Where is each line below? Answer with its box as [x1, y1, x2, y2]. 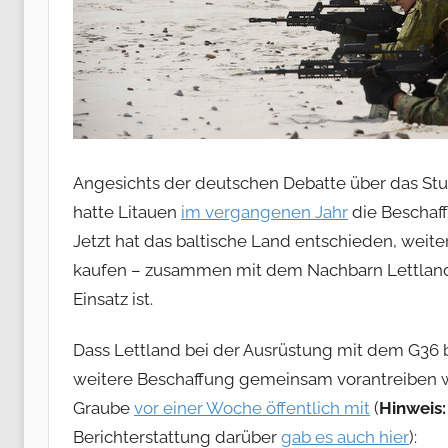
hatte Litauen [73, 202, 181, 223]
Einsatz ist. [73, 289, 153, 310]
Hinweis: [379, 397, 446, 418]
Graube [73, 397, 134, 418]
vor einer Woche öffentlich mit [134, 397, 370, 418]
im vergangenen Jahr [181, 202, 348, 223]
